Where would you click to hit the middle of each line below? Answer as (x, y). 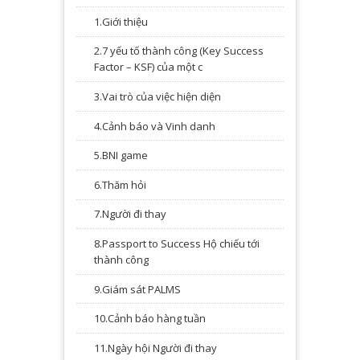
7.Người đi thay (130, 214)
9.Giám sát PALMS (137, 289)
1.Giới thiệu (121, 21)
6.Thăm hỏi (120, 184)
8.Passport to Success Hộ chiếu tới (177, 243)
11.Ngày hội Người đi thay (155, 348)
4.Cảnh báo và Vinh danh (155, 126)
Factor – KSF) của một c (148, 67)
